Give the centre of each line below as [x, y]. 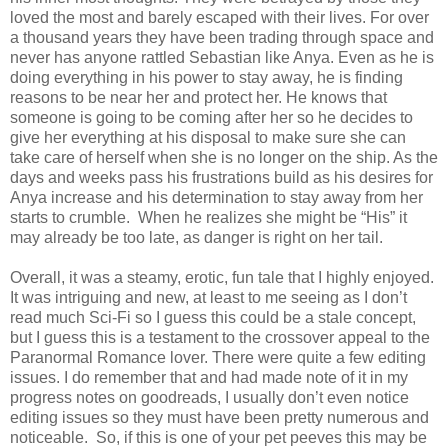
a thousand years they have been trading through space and [222, 37]
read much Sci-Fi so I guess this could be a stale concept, [213, 317]
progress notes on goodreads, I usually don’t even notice [209, 397]
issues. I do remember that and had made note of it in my [209, 377]
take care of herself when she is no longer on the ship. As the [224, 157]
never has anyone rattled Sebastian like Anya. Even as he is [222, 57]
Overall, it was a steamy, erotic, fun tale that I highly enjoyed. [222, 277]
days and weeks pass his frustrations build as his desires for [221, 177]
